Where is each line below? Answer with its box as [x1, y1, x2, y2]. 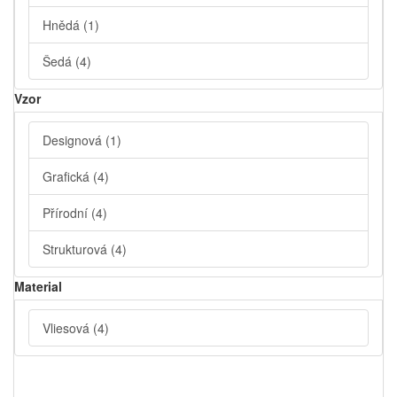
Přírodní [43, 204, 91, 222]
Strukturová [43, 240, 111, 259]
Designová [43, 131, 105, 150]
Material [14, 277, 62, 296]
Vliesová [43, 319, 93, 338]
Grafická [43, 167, 93, 186]
